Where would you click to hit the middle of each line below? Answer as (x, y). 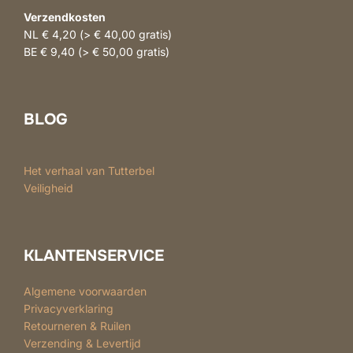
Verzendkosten (65, 17)
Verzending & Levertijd (82, 343)
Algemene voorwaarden (85, 291)
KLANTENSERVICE (94, 255)
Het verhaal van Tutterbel (89, 170)
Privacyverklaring (69, 308)
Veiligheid (48, 188)
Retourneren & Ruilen (77, 325)
